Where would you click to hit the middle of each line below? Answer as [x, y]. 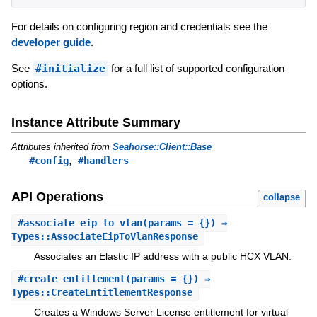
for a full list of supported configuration [196, 68]
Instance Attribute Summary [96, 122]
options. [29, 83]
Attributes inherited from [62, 146]
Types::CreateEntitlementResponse [102, 292]
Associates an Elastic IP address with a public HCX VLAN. [162, 257]
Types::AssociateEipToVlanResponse [104, 237]
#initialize [70, 68]
